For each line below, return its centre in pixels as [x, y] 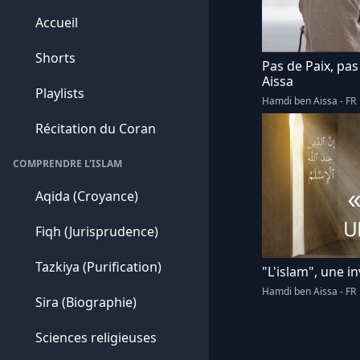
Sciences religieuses [96, 337]
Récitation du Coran [96, 129]
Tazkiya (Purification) [98, 267]
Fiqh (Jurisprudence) [97, 231]
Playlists [60, 93]
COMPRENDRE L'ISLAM [67, 164]
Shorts [55, 58]
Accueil [57, 22]
